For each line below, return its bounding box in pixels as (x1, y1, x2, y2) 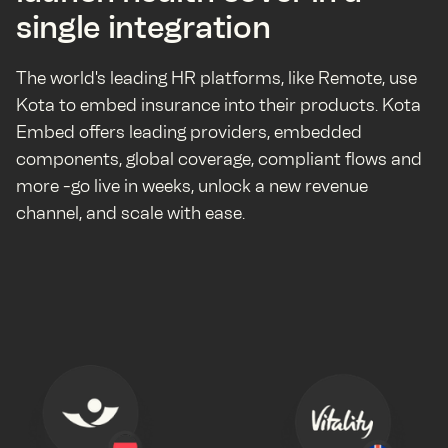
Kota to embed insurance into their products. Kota (16, 94, 421, 116)
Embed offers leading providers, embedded (16, 121, 362, 143)
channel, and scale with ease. (16, 202, 245, 224)
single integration (16, 8, 271, 46)
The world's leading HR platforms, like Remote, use (16, 67, 417, 89)
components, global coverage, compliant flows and (16, 148, 422, 170)
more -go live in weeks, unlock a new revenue (16, 175, 368, 197)
